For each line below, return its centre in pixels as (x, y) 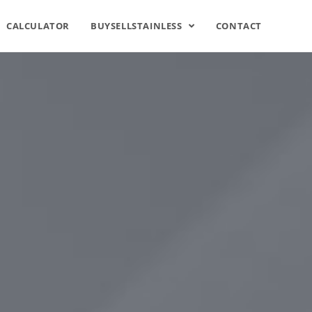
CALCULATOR (38, 26)
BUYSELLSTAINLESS (138, 26)
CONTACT (239, 26)
